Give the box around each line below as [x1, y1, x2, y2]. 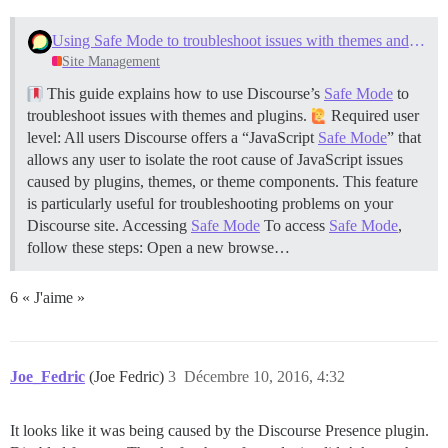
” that [387, 129, 421, 147]
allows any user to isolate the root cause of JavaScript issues [27, 151, 403, 169]
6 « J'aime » [10, 289, 85, 307]
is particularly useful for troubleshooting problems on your [27, 195, 393, 213]
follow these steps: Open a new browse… [27, 239, 290, 257]
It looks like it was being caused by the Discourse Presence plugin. [10, 422, 429, 440]
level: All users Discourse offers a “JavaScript [27, 129, 318, 147]
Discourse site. [27, 217, 122, 235]
